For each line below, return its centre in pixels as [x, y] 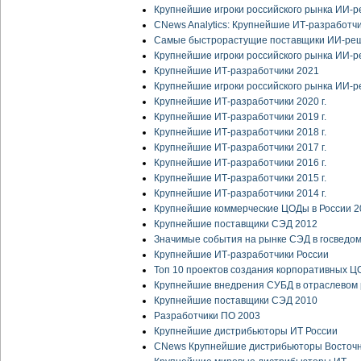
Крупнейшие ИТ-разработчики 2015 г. [240, 178]
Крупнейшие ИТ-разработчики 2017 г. [240, 148]
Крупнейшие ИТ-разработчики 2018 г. [240, 133]
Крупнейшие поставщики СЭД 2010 [236, 301]
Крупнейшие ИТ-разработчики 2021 [237, 71]
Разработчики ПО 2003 [207, 316]
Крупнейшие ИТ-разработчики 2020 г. [240, 102]
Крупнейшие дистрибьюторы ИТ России [246, 332]
